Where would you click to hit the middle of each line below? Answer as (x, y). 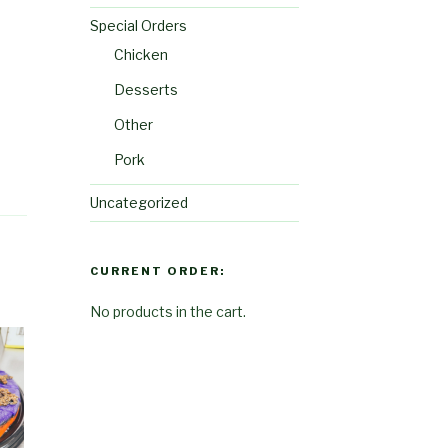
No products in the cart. (167, 312)
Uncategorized (138, 203)
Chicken (140, 55)
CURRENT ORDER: (157, 271)
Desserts (145, 90)
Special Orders (138, 26)
